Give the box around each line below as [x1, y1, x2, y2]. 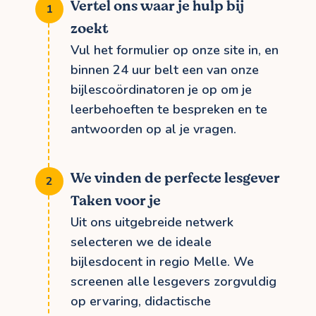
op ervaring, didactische [71, 292, 211, 310]
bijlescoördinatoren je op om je [71, 80, 252, 98]
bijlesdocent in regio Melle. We [71, 253, 254, 270]
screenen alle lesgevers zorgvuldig [71, 272, 276, 290]
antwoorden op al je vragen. [71, 120, 236, 138]
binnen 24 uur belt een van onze [71, 61, 259, 78]
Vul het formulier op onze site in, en [71, 41, 279, 59]
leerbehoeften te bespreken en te [71, 100, 267, 118]
